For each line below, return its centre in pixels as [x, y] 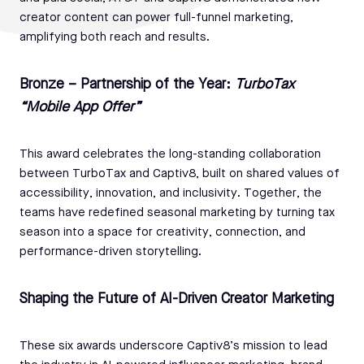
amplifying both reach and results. [115, 37]
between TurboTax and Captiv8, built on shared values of [180, 174]
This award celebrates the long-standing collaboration [170, 154]
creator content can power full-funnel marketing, [156, 18]
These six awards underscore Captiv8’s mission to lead [173, 346]
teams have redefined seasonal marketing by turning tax [177, 213]
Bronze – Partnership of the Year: [127, 84]
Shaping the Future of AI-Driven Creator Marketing [177, 299]
